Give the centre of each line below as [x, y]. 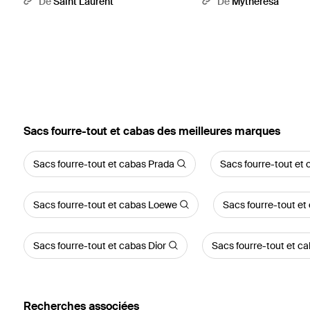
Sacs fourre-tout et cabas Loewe [105, 204]
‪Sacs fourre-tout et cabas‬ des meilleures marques [152, 131]
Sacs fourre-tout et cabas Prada [103, 164]
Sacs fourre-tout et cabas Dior [99, 245]
